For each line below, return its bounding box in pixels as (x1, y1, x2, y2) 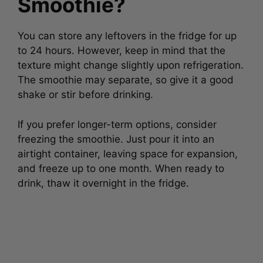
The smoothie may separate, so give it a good (18, 72, 234, 83)
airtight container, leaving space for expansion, (18, 145, 238, 157)
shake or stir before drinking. (18, 86, 156, 98)
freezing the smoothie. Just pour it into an (18, 130, 214, 143)
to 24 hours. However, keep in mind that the (18, 42, 225, 54)
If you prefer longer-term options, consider (18, 116, 217, 128)
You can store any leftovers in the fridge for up (18, 28, 237, 39)
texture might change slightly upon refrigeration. (18, 57, 244, 69)
